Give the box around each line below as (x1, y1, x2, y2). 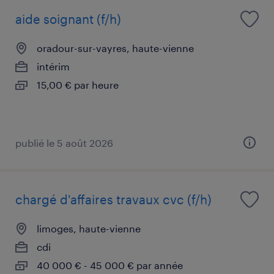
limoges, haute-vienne (37, 222, 141, 234)
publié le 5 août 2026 (15, 136, 113, 149)
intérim (37, 60, 70, 72)
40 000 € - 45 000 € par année (37, 259, 183, 271)
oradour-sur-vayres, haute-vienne (37, 42, 194, 54)
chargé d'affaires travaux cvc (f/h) (15, 191, 212, 207)
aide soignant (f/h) (15, 11, 121, 26)
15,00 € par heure (37, 78, 119, 91)
